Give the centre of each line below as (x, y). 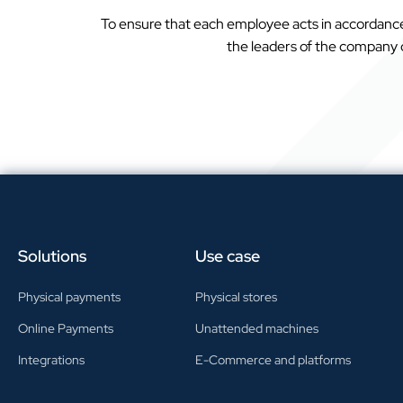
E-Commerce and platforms (273, 359)
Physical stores (237, 296)
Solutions (52, 255)
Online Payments (66, 328)
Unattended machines (257, 328)
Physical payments (69, 296)
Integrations (51, 359)
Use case (228, 255)
